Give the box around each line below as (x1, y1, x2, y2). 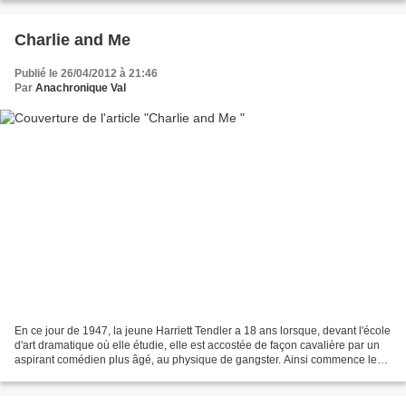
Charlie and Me (14, 31, 130, 50)
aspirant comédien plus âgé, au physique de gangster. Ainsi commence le (14, 353, 377, 366)
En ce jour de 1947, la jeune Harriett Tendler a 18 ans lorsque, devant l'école (14, 324, 391, 337)
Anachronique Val (35, 82, 126, 95)
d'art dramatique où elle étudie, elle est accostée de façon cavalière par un (14, 338, 380, 352)
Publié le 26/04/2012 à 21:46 (14, 67, 158, 81)
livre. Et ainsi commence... (14, 367, 142, 381)
